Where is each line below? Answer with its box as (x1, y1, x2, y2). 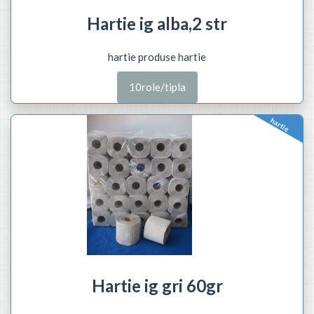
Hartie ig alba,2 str (87, 13, 227, 34)
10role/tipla (128, 81, 186, 93)
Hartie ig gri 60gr (91, 275, 223, 296)
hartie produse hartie (108, 50, 206, 63)
